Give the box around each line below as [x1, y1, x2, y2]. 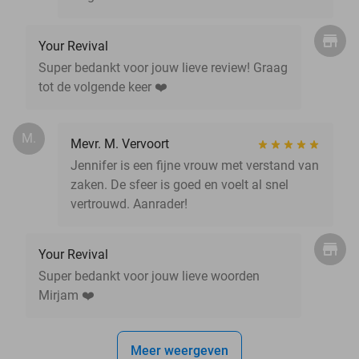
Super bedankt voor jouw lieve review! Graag [38, 59, 288, 75]
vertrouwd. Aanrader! [71, 196, 188, 212]
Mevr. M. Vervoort [71, 135, 169, 151]
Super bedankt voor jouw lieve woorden [38, 268, 260, 284]
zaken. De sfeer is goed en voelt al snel [71, 176, 288, 192]
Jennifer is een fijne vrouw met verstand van [71, 157, 319, 173]
